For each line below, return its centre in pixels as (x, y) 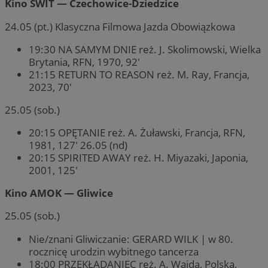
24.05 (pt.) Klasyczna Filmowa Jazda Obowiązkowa (120, 26)
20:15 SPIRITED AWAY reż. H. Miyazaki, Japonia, (138, 158)
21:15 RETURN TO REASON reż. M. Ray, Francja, (139, 74)
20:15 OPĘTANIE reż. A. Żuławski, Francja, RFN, (137, 133)
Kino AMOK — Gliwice (59, 193)
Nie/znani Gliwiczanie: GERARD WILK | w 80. (131, 239)
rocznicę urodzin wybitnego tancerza (114, 251)
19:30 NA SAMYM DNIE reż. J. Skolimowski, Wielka (145, 49)
